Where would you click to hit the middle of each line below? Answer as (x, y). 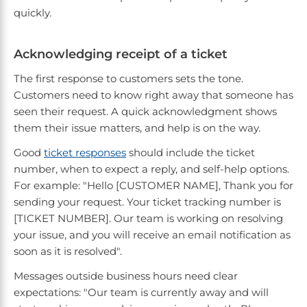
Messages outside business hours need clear (126, 276)
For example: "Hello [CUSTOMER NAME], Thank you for (153, 186)
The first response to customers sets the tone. (128, 79)
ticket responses (85, 153)
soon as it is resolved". (68, 251)
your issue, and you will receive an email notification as (152, 235)
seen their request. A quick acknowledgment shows (145, 112)
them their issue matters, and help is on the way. (137, 128)
